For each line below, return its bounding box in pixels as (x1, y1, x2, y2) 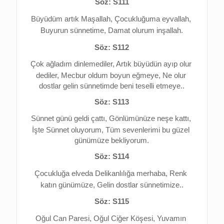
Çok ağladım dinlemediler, (30, 60, 116, 68)
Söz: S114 (94, 152, 129, 161)
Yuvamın (157, 214, 186, 223)
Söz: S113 (94, 97, 129, 106)
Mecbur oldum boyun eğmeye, (60, 71, 162, 80)
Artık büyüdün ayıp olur (115, 60, 191, 68)
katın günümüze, (40, 180, 97, 189)
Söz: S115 (94, 197, 129, 206)
